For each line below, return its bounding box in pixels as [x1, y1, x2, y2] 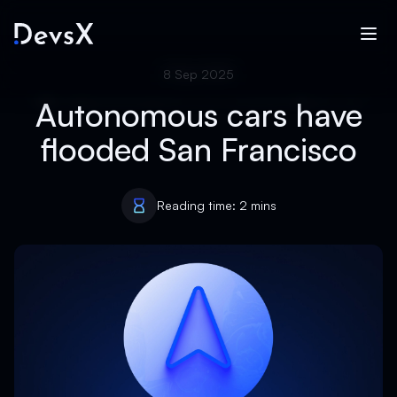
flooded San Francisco [40, 129, 357, 169]
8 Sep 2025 [163, 66, 234, 82]
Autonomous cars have [35, 95, 362, 135]
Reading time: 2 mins [156, 198, 276, 213]
